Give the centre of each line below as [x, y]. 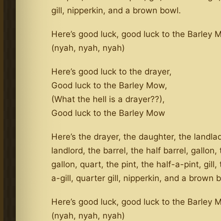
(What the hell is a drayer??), [108, 99]
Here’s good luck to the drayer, [112, 71]
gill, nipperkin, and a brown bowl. [116, 10]
